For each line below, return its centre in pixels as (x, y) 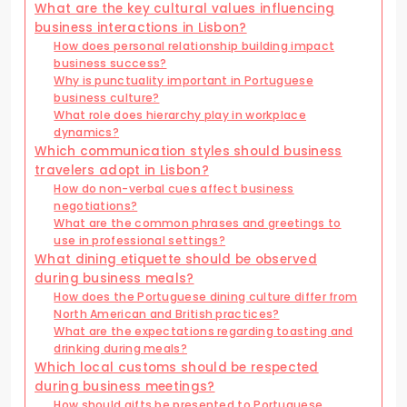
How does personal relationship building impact (194, 46)
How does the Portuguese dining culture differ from (206, 297)
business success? (110, 64)
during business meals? (114, 279)
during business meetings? (125, 387)
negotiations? (96, 206)
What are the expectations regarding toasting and (203, 332)
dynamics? (87, 133)
